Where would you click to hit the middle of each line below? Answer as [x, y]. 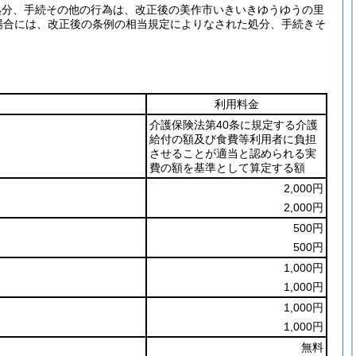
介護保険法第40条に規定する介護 [234, 125]
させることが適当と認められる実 [233, 153]
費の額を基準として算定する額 [227, 168]
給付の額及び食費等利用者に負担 [233, 139]
